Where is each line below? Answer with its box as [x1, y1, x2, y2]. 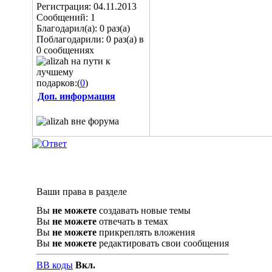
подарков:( [36, 78, 80, 88]
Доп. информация [38, 91, 115, 101]
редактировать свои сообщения [97, 238, 229, 248]
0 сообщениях [36, 45, 94, 55]
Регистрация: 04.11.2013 [36, 1, 137, 12]
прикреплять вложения [97, 227, 195, 237]
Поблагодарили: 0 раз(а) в [36, 34, 144, 44]
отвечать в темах [97, 216, 168, 226]
